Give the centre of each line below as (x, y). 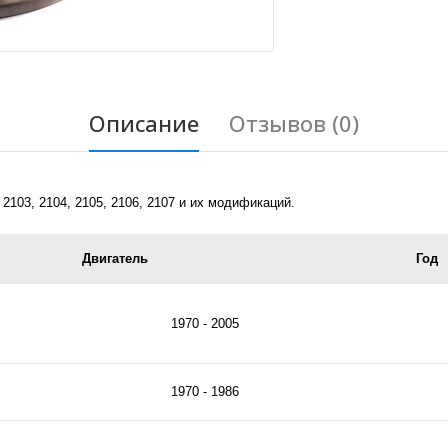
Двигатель (115, 259)
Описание (144, 123)
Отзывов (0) (294, 123)
